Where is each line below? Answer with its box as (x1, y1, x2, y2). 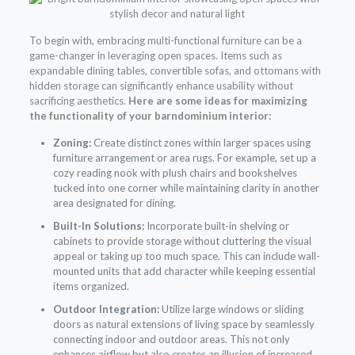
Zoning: (52, 136, 91, 150)
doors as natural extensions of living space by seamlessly (52, 318, 315, 331)
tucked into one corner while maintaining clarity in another (52, 181, 319, 195)
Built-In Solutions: (52, 219, 144, 233)
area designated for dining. (52, 197, 176, 210)
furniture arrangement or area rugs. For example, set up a (52, 151, 316, 165)
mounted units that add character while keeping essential (52, 265, 315, 278)
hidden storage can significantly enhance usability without (29, 79, 293, 93)
